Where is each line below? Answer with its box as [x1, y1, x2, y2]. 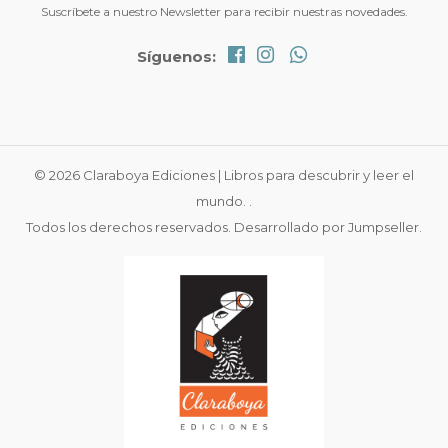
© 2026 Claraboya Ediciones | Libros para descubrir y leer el [34, 166, 414, 183]
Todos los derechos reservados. [26, 218, 234, 235]
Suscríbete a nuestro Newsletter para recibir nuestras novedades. [40, 3, 408, 19]
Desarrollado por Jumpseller [234, 218, 419, 235]
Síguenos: [137, 46, 217, 66]
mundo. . [196, 192, 252, 209]
